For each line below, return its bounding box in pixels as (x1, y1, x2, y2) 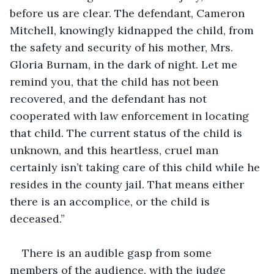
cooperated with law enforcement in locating (10, 108, 252, 123)
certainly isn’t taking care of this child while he (10, 160, 263, 174)
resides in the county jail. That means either (10, 177, 247, 191)
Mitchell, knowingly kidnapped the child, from (10, 23, 257, 37)
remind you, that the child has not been (10, 74, 221, 89)
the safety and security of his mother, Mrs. (10, 40, 236, 54)
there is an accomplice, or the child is (10, 194, 213, 209)
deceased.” (10, 211, 65, 226)
